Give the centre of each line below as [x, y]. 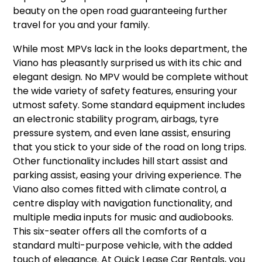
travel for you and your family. [82, 25]
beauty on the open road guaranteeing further [120, 11]
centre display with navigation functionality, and [123, 204]
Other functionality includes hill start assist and [120, 161]
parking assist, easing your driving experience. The [127, 175]
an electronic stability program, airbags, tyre [116, 119]
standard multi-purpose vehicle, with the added [123, 246]
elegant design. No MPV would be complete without [131, 77]
